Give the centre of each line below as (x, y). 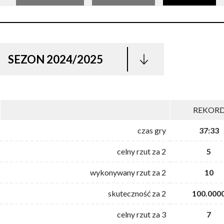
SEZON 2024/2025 (55, 59)
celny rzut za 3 (141, 214)
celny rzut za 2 (141, 151)
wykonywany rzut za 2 (128, 172)
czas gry (152, 130)
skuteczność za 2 (137, 193)
